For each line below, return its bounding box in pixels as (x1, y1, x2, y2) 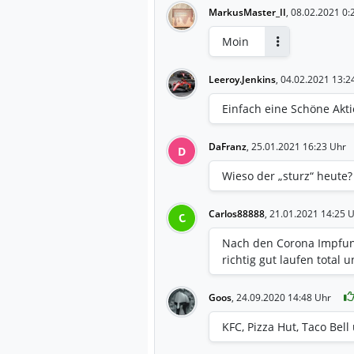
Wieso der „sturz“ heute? (222, 168, 352, 183)
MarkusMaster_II (209, 5, 286, 19)
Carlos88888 (209, 206, 265, 220)
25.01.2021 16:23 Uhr (251, 139, 346, 153)
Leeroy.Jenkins (209, 72, 276, 86)
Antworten (276, 47, 322, 62)
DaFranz (209, 139, 247, 153)
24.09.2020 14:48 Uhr (236, 290, 331, 304)
